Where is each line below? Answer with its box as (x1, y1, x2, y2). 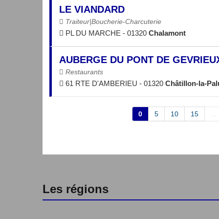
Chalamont (149, 28, 186, 37)
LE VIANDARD (59, 3, 125, 15)
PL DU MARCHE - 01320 (64, 28, 149, 37)
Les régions (43, 182, 109, 196)
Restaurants (64, 68, 103, 76)
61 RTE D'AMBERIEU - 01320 (64, 79, 165, 88)
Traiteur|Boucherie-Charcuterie (64, 17, 161, 25)
